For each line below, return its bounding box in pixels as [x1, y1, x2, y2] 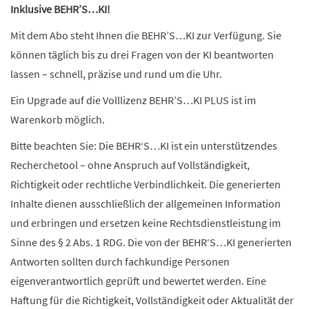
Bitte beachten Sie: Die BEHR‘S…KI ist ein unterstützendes [10, 139, 277, 152]
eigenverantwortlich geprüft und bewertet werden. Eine [10, 274, 266, 288]
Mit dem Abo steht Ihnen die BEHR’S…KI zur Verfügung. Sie [10, 28, 281, 42]
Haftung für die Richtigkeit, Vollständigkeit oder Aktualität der [10, 293, 294, 307]
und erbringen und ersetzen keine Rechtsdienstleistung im [10, 216, 281, 230]
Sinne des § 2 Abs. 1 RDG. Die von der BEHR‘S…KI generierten [10, 235, 292, 249]
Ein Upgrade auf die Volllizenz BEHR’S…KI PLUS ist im [10, 93, 256, 107]
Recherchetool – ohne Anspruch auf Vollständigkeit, [10, 158, 250, 172]
